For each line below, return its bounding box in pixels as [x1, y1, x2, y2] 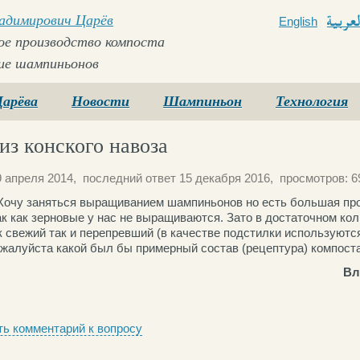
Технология [276, 93, 348, 109]
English [279, 14, 317, 28]
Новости [72, 93, 129, 109]
